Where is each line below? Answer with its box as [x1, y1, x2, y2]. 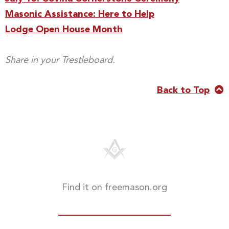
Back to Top [157, 85, 210, 95]
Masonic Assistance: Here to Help [5, 10, 154, 19]
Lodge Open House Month [5, 25, 123, 35]
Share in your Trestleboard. [5, 55, 115, 65]
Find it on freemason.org [62, 182, 167, 192]
